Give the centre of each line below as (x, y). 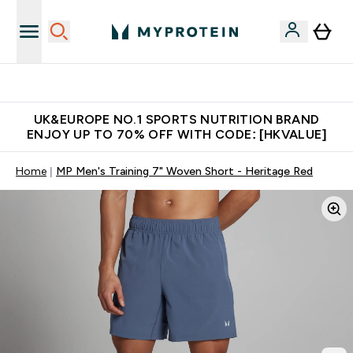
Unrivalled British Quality (186, 83)
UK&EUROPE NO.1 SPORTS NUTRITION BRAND (176, 119)
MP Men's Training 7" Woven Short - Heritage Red (184, 171)
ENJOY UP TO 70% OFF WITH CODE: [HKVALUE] (176, 134)
